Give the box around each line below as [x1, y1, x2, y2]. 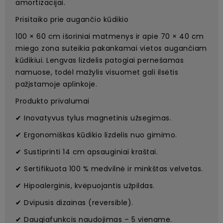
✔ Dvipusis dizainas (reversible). [15, 198, 133, 208]
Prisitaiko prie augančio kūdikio [15, 14, 128, 25]
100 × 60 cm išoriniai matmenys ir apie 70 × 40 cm [15, 31, 204, 42]
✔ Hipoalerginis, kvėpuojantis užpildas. [15, 181, 155, 191]
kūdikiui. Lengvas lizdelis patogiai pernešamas [15, 55, 184, 66]
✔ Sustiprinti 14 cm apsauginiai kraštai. [15, 147, 158, 157]
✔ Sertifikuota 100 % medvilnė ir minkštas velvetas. [15, 164, 203, 174]
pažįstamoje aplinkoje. [15, 79, 97, 90]
